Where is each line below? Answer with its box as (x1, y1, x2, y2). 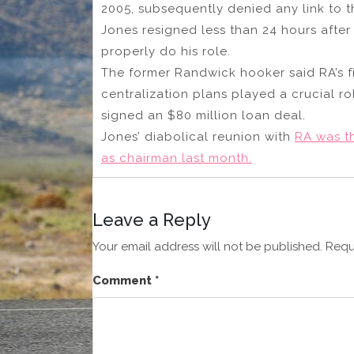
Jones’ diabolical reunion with (101, 129, 295, 144)
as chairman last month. (101, 150, 252, 165)
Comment (92, 273, 155, 288)
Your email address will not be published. (92, 239, 322, 254)
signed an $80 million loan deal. (101, 107, 306, 122)
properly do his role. (101, 43, 231, 58)
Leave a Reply (92, 209, 211, 230)
